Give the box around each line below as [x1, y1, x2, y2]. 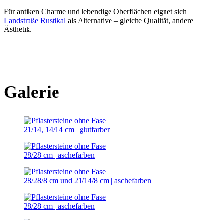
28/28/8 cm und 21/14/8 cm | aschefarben [24, 176, 151, 185]
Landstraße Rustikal [4, 16, 68, 25]
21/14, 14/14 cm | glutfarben [24, 125, 111, 134]
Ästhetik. [4, 25, 32, 34]
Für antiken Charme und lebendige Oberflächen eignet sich [4, 7, 187, 16]
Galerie [4, 82, 59, 102]
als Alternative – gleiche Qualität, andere [68, 16, 193, 25]
